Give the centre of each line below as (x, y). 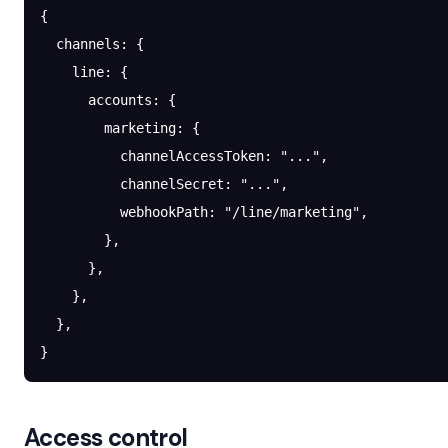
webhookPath (124, 212)
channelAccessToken (152, 156)
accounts (96, 100)
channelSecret (132, 184)
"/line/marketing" (292, 212)
